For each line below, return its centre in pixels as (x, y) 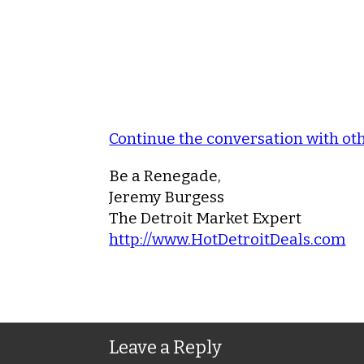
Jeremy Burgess (167, 197)
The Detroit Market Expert (206, 218)
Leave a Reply (166, 347)
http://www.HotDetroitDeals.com (227, 239)
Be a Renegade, (165, 175)
